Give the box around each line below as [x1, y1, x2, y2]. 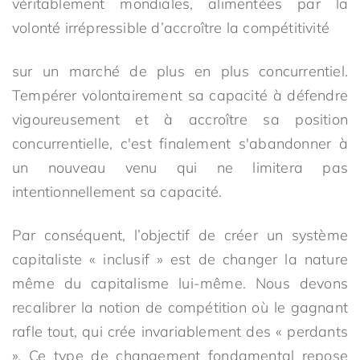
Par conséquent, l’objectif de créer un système [12, 226, 348, 244]
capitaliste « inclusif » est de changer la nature [12, 250, 348, 268]
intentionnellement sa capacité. [12, 182, 223, 201]
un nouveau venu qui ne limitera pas [12, 158, 348, 177]
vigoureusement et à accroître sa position [12, 110, 348, 129]
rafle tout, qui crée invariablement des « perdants [12, 322, 348, 341]
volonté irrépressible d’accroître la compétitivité [12, 18, 330, 37]
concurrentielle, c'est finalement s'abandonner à [12, 134, 348, 153]
